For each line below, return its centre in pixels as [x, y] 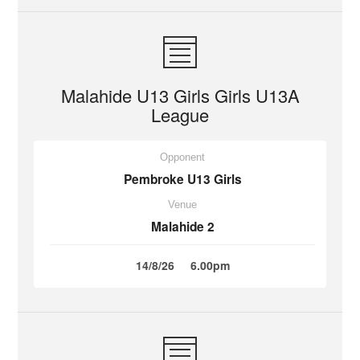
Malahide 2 [182, 227]
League [180, 115]
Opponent [182, 157]
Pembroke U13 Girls [182, 179]
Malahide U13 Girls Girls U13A [180, 95]
